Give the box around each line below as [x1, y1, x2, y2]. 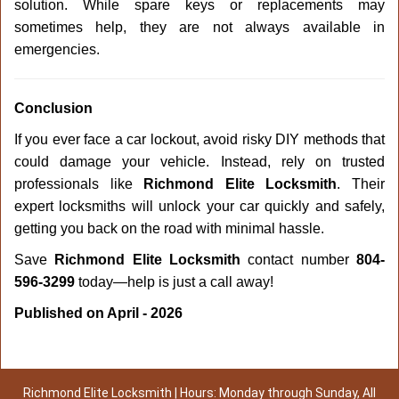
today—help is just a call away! [75, 274, 273, 289]
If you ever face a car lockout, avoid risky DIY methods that [14, 132, 385, 147]
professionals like [14, 176, 144, 191]
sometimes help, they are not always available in [14, 20, 385, 35]
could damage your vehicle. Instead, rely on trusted [14, 154, 385, 169]
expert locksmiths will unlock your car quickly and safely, [14, 199, 385, 214]
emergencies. [14, 42, 100, 57]
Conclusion [14, 101, 93, 116]
